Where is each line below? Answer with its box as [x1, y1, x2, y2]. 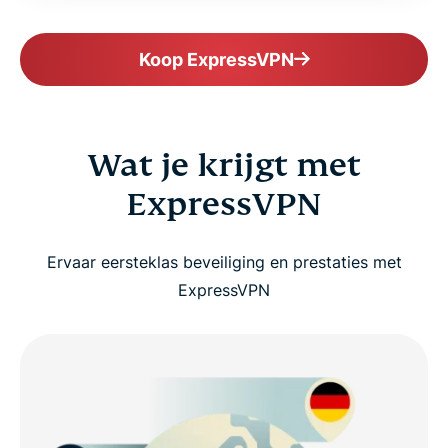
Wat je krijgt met [87, 144, 361, 185]
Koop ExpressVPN [138, 48, 294, 70]
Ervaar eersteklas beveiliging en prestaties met [46, 251, 402, 272]
